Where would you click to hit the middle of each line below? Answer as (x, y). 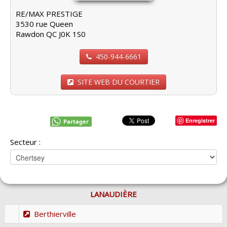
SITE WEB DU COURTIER (119, 82)
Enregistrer (200, 120)
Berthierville (55, 214)
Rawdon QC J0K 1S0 (51, 34)
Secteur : (25, 142)
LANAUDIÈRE (113, 194)
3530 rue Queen (44, 24)
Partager (76, 121)
